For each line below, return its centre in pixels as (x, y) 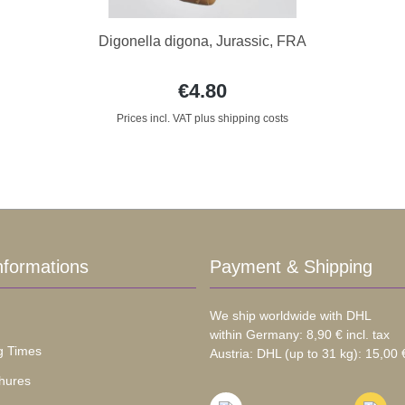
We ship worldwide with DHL (290, 316)
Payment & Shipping (291, 267)
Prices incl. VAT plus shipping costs (202, 119)
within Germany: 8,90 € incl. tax (299, 335)
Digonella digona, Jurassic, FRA (202, 42)
